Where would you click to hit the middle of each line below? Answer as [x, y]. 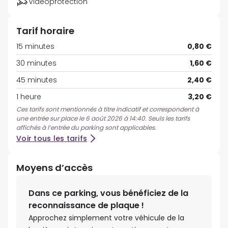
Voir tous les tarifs [52, 139]
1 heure [29, 97]
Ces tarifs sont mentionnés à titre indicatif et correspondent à [108, 109]
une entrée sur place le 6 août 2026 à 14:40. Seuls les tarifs [103, 119]
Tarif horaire [45, 31]
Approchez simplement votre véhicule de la [106, 218]
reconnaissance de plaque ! [86, 206]
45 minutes [37, 80]
